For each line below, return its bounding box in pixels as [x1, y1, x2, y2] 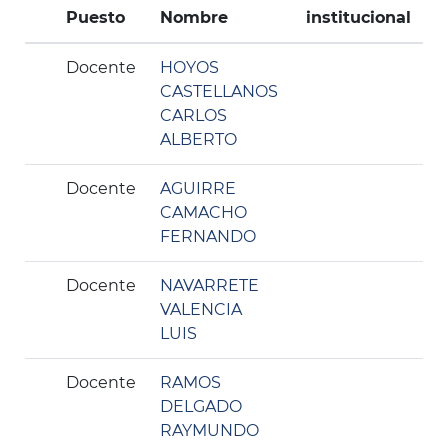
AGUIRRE [160, 179, 236, 198]
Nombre [160, 8, 228, 27]
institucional [306, 8, 411, 27]
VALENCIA [160, 300, 242, 319]
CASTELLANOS [160, 82, 278, 101]
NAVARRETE [160, 276, 259, 295]
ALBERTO [160, 130, 237, 149]
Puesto [66, 8, 125, 27]
